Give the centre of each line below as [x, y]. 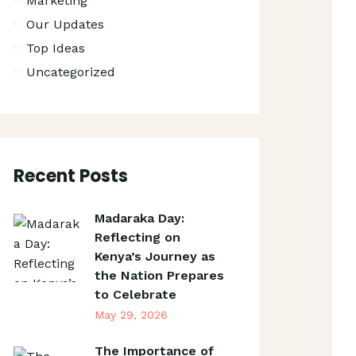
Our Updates [65, 24]
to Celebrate [135, 295]
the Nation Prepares [159, 276]
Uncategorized [70, 72]
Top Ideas [55, 48]
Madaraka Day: [139, 219]
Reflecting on [137, 238]
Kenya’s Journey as [155, 257]
